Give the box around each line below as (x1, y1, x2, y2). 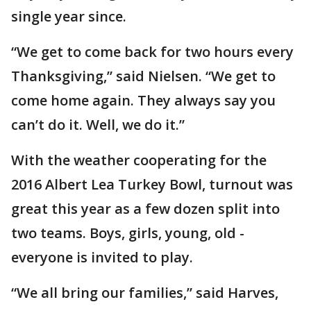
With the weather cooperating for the (11, 151, 267, 169)
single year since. (11, 7, 126, 26)
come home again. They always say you (11, 91, 276, 110)
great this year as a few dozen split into (11, 199, 280, 218)
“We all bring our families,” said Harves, (11, 283, 278, 302)
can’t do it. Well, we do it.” (11, 115, 185, 134)
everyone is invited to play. (11, 248, 193, 267)
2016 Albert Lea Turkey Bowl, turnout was (11, 175, 293, 194)
